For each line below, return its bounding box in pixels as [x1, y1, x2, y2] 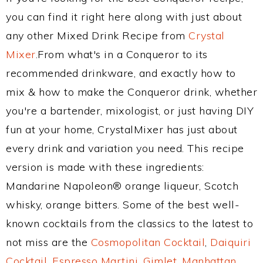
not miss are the [6, 235, 91, 249]
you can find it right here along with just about [6, 10, 242, 23]
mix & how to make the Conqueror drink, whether [6, 85, 257, 99]
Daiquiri [210, 235, 251, 249]
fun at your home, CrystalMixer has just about [6, 123, 238, 136]
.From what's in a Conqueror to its [35, 48, 208, 61]
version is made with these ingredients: [6, 160, 204, 174]
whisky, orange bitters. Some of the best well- [6, 198, 240, 211]
